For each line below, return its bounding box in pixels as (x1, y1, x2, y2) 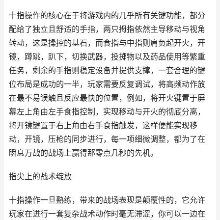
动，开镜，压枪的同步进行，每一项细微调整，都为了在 (9, 135, 205, 144)
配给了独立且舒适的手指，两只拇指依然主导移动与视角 (9, 25, 205, 34)
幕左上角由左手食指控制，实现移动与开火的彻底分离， (9, 107, 205, 116)
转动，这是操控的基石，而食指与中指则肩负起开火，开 (9, 38, 205, 48)
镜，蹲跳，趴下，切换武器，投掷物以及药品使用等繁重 (9, 52, 205, 61)
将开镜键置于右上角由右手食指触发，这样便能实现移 (9, 121, 197, 130)
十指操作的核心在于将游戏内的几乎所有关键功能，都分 (9, 11, 205, 20)
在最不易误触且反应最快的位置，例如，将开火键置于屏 (9, 93, 205, 103)
